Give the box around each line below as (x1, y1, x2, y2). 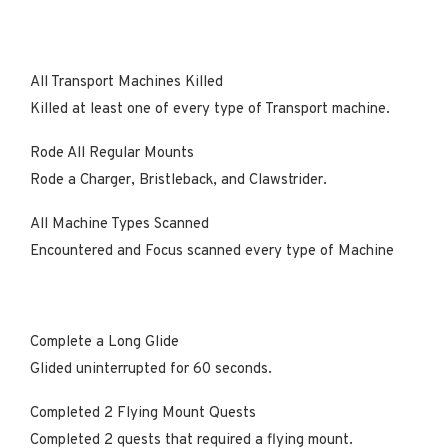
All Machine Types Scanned (30, 214, 213, 234)
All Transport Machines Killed (30, 72, 227, 92)
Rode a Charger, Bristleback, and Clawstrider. (30, 170, 327, 190)
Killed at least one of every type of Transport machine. (30, 99, 390, 119)
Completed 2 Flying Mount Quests (30, 403, 260, 423)
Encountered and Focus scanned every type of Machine (30, 241, 394, 261)
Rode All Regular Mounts (30, 143, 198, 163)
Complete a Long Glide (30, 332, 183, 352)
